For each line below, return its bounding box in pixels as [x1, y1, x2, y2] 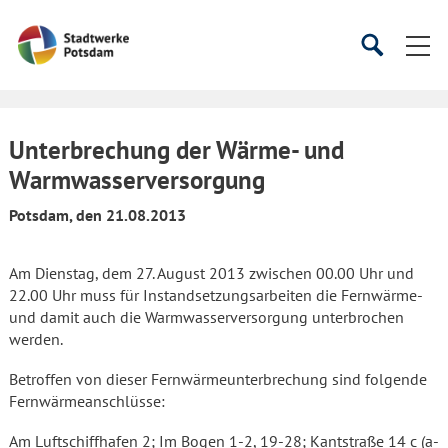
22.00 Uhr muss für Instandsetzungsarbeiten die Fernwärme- [9, 285, 422, 305]
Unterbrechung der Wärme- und [9, 134, 344, 166]
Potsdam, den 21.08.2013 [9, 205, 186, 225]
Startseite [17, 18, 84, 38]
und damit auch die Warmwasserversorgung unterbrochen [9, 307, 404, 327]
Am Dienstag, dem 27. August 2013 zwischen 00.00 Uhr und [9, 263, 414, 283]
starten [396, 63, 444, 84]
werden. [9, 329, 63, 349]
